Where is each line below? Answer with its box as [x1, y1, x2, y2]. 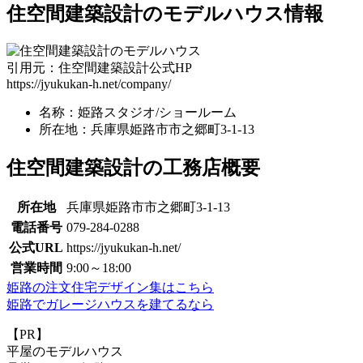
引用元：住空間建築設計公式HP [6, 61, 192, 75]
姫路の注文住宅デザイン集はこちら [6, 280, 214, 295]
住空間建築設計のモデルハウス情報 [6, 3, 323, 25]
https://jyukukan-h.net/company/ [6, 77, 171, 92]
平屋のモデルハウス [6, 344, 123, 359]
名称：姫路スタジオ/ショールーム [39, 105, 237, 120]
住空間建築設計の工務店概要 [6, 157, 260, 179]
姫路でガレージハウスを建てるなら [6, 297, 214, 312]
